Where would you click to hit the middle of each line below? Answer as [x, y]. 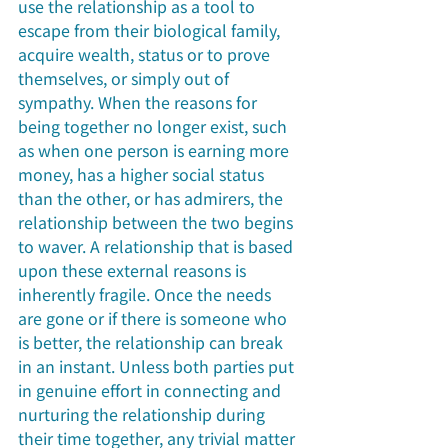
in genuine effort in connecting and [151, 390]
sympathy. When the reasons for [139, 102]
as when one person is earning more [155, 150]
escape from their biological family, [151, 30]
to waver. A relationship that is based [157, 246]
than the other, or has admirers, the [152, 198]
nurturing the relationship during [143, 414]
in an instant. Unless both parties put [158, 366]
